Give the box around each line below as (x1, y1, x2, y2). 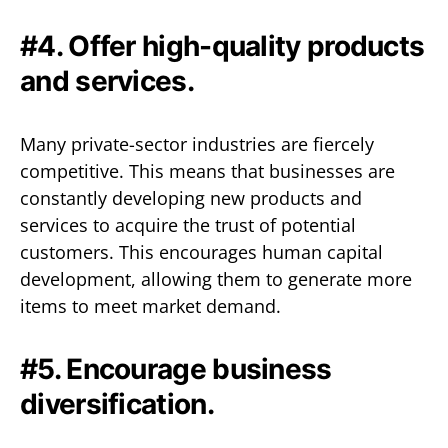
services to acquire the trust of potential (20, 212, 356, 237)
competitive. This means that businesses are (20, 158, 395, 183)
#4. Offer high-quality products (20, 28, 425, 63)
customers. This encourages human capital (20, 239, 383, 264)
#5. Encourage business (20, 351, 332, 386)
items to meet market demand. (20, 293, 281, 318)
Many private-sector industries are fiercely (20, 131, 374, 156)
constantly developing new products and (20, 185, 362, 210)
